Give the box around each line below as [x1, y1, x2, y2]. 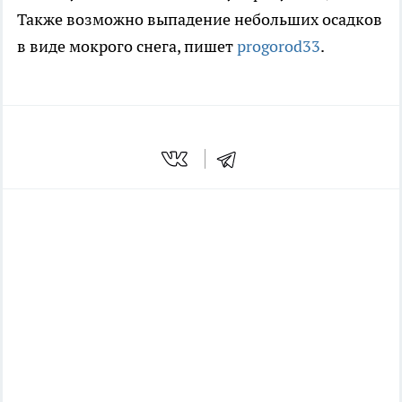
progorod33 [237, 35, 320, 57]
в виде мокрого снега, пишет [17, 35, 237, 57]
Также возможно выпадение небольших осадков [17, 8, 382, 30]
